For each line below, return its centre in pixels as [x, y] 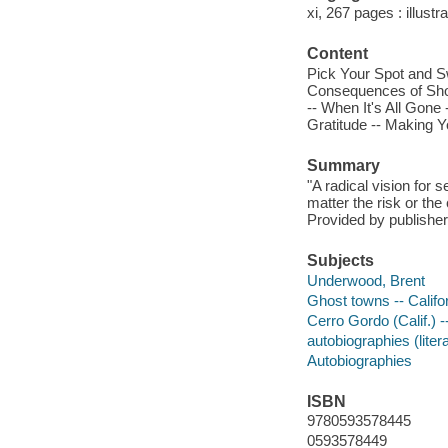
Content [337, 54]
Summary [343, 166]
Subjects [340, 260]
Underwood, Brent [365, 280]
